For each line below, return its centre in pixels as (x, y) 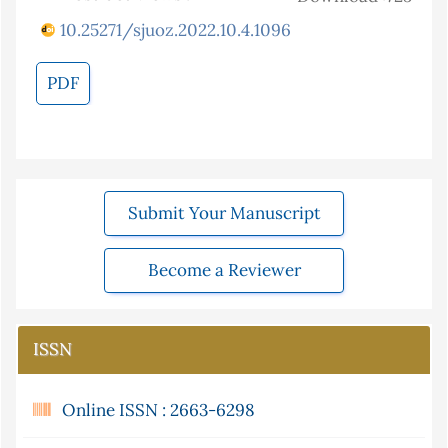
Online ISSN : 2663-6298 (158, 410)
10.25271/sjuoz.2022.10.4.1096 (175, 30)
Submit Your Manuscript (224, 213)
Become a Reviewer (224, 270)
